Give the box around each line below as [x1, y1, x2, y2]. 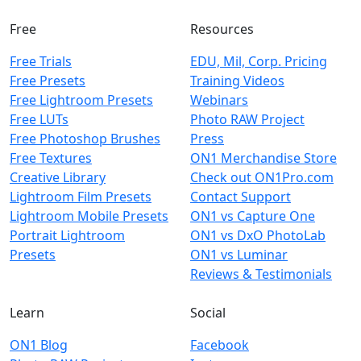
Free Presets [10, 72, 85, 89]
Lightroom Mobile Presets [10, 207, 168, 225]
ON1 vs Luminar [190, 246, 288, 263]
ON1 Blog [10, 336, 68, 354]
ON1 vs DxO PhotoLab [190, 226, 326, 244]
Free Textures [10, 149, 92, 167]
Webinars [190, 91, 248, 109]
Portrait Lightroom [10, 226, 125, 244]
